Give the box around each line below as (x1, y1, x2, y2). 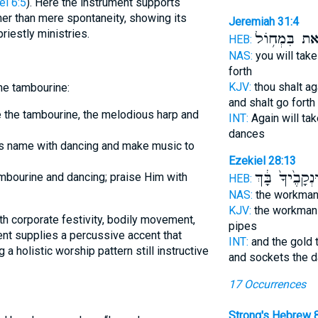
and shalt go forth (228, 96, 315, 109)
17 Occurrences (228, 278, 306, 291)
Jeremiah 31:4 (228, 15, 299, 28)
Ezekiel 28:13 (228, 154, 296, 168)
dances (228, 127, 265, 141)
